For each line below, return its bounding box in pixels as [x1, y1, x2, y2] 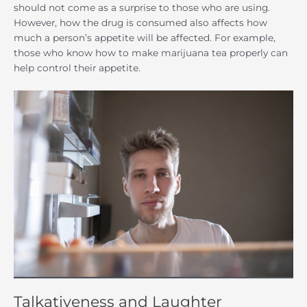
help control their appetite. [14, 62, 140, 74]
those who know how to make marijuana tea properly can [14, 47, 288, 59]
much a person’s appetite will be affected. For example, [14, 32, 275, 44]
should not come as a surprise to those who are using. [14, 2, 270, 14]
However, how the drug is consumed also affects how [14, 17, 267, 29]
